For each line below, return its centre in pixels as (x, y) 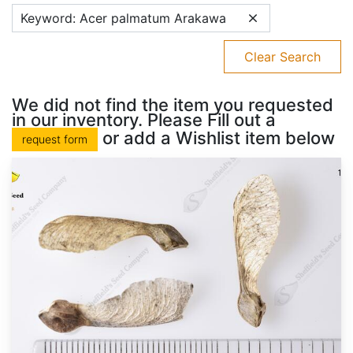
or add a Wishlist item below (216, 138)
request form (55, 139)
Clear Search (282, 57)
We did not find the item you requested (173, 105)
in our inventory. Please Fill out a (144, 120)
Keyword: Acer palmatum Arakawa (123, 19)
